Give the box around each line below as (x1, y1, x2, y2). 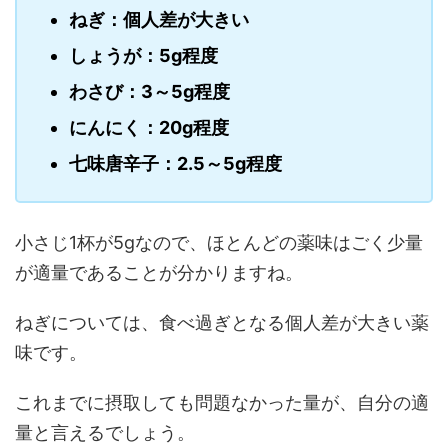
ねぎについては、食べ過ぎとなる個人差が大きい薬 (15, 312, 429, 334)
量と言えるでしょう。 (15, 422, 195, 444)
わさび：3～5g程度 (69, 80, 230, 102)
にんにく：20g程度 (69, 116, 229, 138)
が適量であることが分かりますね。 (15, 262, 303, 284)
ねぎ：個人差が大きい (69, 8, 249, 30)
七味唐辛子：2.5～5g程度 (69, 152, 282, 174)
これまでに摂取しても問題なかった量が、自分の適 (15, 392, 429, 414)
